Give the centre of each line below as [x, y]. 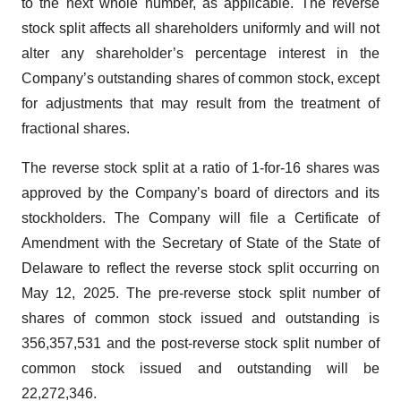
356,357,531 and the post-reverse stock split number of [200, 343]
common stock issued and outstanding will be [200, 368]
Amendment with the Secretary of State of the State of [200, 243]
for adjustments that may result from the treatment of [200, 103]
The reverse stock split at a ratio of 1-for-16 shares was [200, 168]
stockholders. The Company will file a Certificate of [200, 218]
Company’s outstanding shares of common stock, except [200, 78]
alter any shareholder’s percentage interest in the [200, 53]
